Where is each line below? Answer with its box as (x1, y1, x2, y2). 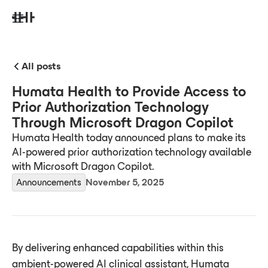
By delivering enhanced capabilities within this (12, 242, 224, 254)
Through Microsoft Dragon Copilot (12, 115, 233, 130)
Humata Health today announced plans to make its (12, 132, 246, 144)
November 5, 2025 (86, 177, 164, 187)
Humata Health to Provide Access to (12, 84, 246, 99)
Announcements (16, 177, 81, 187)
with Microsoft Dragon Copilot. (12, 160, 154, 172)
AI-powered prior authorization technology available (12, 146, 251, 158)
